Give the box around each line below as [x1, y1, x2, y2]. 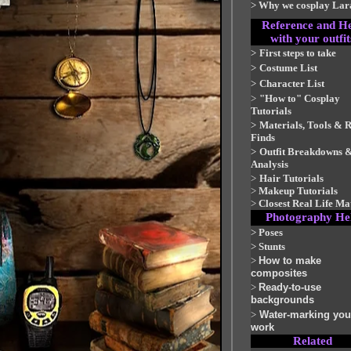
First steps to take [259, 47, 336, 59]
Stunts [259, 241, 285, 252]
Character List [259, 78, 324, 89]
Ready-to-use [259, 281, 321, 293]
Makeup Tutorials [259, 185, 338, 197]
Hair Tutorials [259, 172, 324, 184]
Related [292, 335, 332, 347]
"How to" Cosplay [259, 92, 340, 104]
